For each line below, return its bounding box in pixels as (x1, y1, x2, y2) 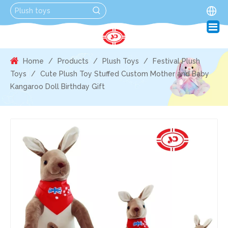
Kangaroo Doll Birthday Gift (10, 82, 105, 91)
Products (58, 57, 89, 65)
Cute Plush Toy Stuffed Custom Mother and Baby (40, 70, 209, 78)
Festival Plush (153, 57, 200, 65)
